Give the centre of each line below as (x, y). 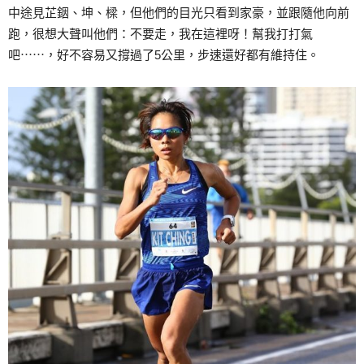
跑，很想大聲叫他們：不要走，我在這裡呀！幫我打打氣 (160, 33)
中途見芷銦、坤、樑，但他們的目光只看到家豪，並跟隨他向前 (179, 12)
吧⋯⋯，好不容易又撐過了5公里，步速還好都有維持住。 (164, 54)
